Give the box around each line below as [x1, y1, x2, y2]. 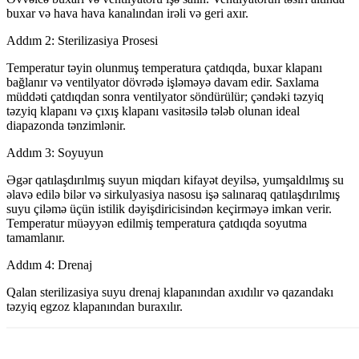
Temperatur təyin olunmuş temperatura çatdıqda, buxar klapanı [6, 61, 322, 75]
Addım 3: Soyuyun [6, 146, 103, 160]
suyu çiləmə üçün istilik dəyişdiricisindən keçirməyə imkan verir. [6, 202, 332, 216]
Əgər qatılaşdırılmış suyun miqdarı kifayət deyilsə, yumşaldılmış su [6, 173, 344, 188]
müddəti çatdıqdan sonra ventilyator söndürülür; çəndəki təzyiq [6, 90, 324, 104]
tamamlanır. [6, 231, 65, 245]
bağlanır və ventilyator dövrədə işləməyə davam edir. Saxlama [6, 75, 319, 90]
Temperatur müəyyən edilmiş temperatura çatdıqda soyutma [6, 216, 307, 231]
